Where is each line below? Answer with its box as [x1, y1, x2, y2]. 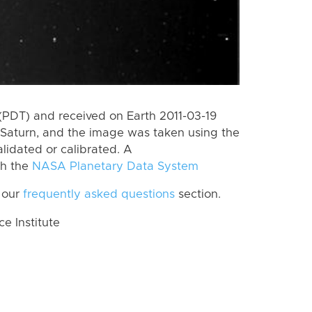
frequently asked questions [23, 189, 175, 201]
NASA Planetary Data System [32, 160, 198, 172]
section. [175, 189, 221, 201]
